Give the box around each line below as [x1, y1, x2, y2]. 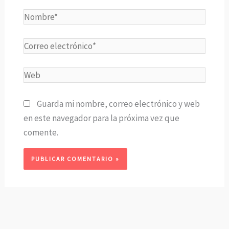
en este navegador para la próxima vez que [23, 112, 179, 124]
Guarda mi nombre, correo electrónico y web [36, 98, 200, 110]
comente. [23, 127, 58, 139]
